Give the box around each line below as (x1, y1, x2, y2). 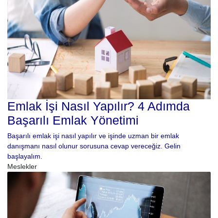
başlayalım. (7, 152, 42, 161)
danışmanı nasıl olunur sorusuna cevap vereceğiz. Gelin (7, 142, 181, 150)
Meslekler (7, 163, 37, 171)
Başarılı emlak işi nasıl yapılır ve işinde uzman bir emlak (7, 132, 179, 140)
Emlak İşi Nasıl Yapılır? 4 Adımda (7, 100, 190, 113)
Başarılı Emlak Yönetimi (7, 114, 139, 127)
